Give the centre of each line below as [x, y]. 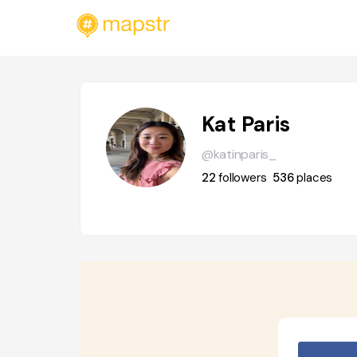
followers [243, 178]
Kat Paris [246, 124]
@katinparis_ [239, 154]
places [315, 178]
